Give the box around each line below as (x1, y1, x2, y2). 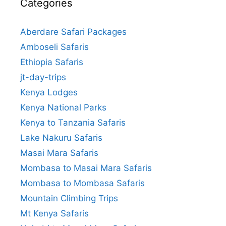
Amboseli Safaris (20, 41, 89, 52)
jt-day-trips (20, 72, 66, 82)
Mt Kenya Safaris (20, 208, 89, 218)
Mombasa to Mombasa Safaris (20, 178, 145, 188)
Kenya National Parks (20, 102, 106, 112)
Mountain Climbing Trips (20, 193, 118, 203)
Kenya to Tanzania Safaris (20, 117, 126, 128)
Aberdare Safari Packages (20, 26, 127, 37)
